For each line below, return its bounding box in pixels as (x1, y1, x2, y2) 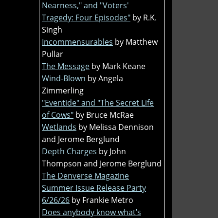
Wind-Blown (42, 73, 86, 84)
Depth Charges (42, 145, 97, 157)
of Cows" (42, 109, 73, 120)
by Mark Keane (91, 60, 145, 72)
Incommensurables (42, 36, 113, 47)
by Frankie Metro (72, 194, 133, 205)
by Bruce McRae (75, 109, 134, 120)
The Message (42, 60, 90, 72)
